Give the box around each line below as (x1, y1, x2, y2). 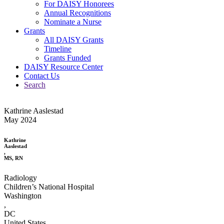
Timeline (44, 44, 71, 53)
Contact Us (24, 71, 59, 80)
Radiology (4, 173, 37, 182)
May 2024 (4, 115, 36, 124)
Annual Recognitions (44, 8, 111, 17)
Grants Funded (44, 53, 91, 62)
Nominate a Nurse (44, 17, 101, 26)
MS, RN (4, 154, 23, 161)
